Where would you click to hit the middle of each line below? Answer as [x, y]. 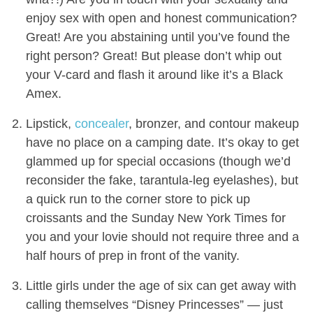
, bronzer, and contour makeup [213, 124]
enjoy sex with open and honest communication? [161, 19]
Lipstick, [50, 124]
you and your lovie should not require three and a [162, 237]
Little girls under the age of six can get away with [161, 286]
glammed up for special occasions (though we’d [158, 162]
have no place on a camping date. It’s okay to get [162, 143]
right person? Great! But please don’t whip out [153, 56]
